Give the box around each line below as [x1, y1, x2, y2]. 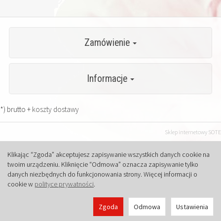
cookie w [7, 180, 35, 188]
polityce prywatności [35, 180, 94, 188]
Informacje [87, 73, 129, 84]
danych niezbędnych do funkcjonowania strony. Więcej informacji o [7, 170, 197, 179]
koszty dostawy [32, 105, 79, 114]
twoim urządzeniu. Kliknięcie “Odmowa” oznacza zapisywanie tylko [7, 160, 198, 169]
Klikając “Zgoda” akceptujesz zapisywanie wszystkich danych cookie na [7, 150, 210, 159]
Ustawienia [176, 202, 208, 211]
